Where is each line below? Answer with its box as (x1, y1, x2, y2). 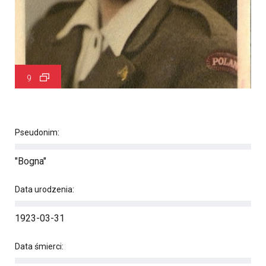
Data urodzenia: (15, 185, 74, 194)
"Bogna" (15, 156, 46, 167)
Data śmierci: (15, 242, 64, 251)
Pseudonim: (15, 128, 59, 137)
